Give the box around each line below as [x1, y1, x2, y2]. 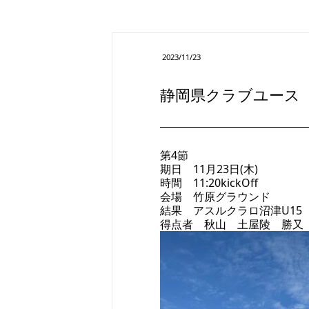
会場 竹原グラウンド [159, 189, 270, 204]
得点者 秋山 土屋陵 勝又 [159, 217, 303, 232]
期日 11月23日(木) [159, 161, 258, 177]
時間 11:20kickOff [159, 175, 258, 190]
